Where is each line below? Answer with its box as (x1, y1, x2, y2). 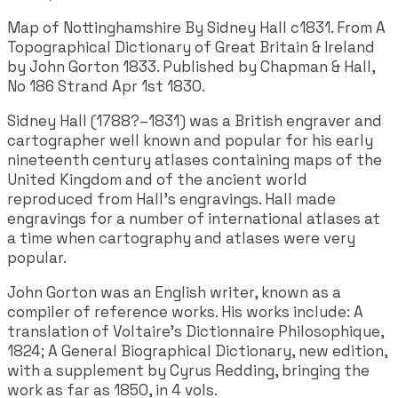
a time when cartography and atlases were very (7, 228, 355, 249)
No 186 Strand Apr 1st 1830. (7, 76, 205, 97)
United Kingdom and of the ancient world (7, 170, 307, 190)
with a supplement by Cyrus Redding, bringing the (7, 361, 370, 381)
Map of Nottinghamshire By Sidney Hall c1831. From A (7, 18, 386, 38)
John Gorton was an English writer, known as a (7, 283, 341, 303)
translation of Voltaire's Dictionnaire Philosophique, (7, 322, 384, 342)
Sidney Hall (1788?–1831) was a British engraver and (7, 111, 382, 131)
